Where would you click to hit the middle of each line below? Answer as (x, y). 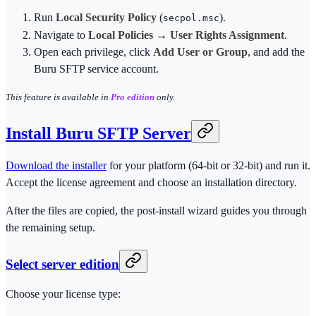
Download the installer (56, 165)
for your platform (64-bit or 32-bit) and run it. (208, 165)
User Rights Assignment (227, 35)
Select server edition (62, 264)
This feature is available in (58, 98)
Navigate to (61, 35)
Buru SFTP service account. (96, 69)
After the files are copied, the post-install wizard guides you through (156, 210)
